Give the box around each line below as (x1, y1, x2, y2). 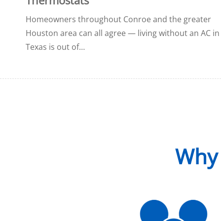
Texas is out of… (26, 41, 85, 52)
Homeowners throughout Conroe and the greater (26, 13, 211, 25)
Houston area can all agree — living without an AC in (26, 27, 220, 38)
